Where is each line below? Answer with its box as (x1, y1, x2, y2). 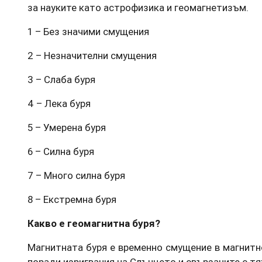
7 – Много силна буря (27, 168, 125, 182)
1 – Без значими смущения (27, 25, 149, 38)
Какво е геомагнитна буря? (27, 216, 160, 230)
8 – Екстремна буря (27, 192, 116, 206)
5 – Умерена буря (27, 120, 106, 134)
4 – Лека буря (27, 96, 91, 110)
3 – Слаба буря (27, 73, 95, 86)
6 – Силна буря (27, 144, 94, 158)
